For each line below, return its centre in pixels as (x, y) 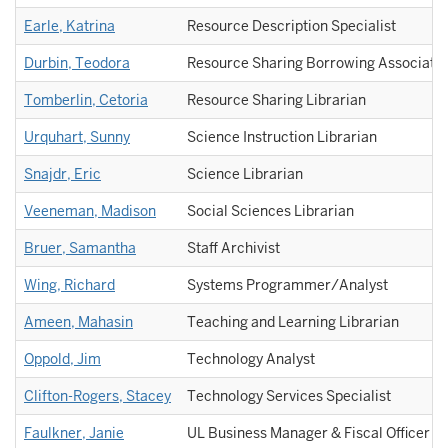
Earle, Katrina (69, 26)
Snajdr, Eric (62, 174)
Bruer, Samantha (80, 248)
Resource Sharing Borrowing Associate (315, 63)
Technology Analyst (251, 359)
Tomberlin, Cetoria (86, 100)
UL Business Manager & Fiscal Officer (308, 433)
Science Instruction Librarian (282, 137)
